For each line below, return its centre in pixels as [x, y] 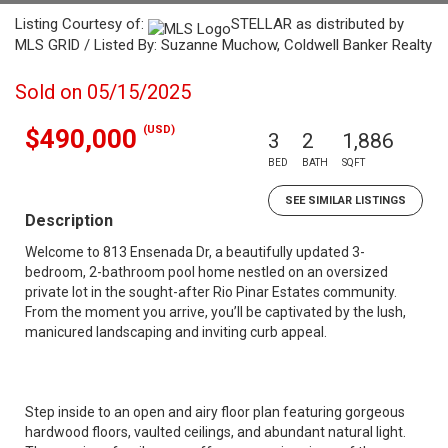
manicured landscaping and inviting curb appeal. [176, 332]
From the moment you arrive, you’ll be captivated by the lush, [215, 312]
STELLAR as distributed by [317, 24]
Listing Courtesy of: [81, 24]
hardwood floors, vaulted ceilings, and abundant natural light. [215, 432]
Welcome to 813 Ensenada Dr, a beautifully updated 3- [195, 252]
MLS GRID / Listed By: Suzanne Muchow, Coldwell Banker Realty [223, 45]
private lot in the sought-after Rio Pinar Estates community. [211, 292]
